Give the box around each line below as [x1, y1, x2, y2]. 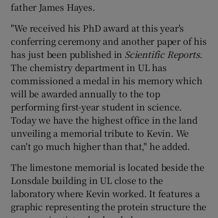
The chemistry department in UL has [11, 60, 167, 73]
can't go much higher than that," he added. [11, 139, 191, 152]
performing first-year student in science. [11, 100, 182, 113]
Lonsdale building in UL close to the [11, 173, 163, 186]
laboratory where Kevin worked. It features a [11, 186, 200, 200]
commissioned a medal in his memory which [11, 73, 202, 87]
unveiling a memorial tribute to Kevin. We [11, 126, 189, 139]
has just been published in [11, 47, 125, 60]
